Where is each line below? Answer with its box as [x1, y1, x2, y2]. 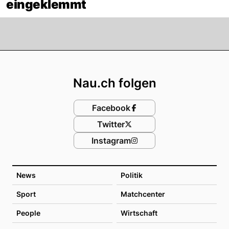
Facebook [91, 102, 130, 113]
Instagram [91, 135, 131, 146]
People [16, 208, 40, 217]
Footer [113, 50, 165, 70]
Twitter [97, 119, 125, 129]
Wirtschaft [121, 208, 157, 217]
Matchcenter [121, 189, 165, 198]
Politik [121, 170, 143, 179]
